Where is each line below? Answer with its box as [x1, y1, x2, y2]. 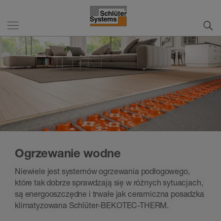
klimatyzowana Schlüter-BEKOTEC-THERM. [15, 200, 169, 211]
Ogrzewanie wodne [15, 146, 121, 160]
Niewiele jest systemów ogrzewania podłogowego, [15, 166, 190, 177]
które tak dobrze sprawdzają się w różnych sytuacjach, [15, 178, 203, 188]
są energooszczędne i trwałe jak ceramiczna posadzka [15, 189, 204, 199]
